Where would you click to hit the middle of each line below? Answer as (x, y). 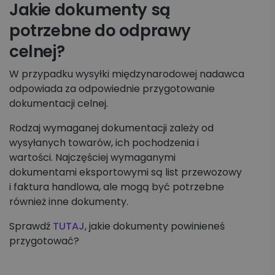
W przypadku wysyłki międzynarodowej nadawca (127, 74)
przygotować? (44, 241)
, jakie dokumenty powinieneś (155, 226)
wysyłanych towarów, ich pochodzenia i (104, 143)
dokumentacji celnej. (59, 103)
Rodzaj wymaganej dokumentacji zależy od (111, 128)
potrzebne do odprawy (100, 31)
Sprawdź (31, 226)
